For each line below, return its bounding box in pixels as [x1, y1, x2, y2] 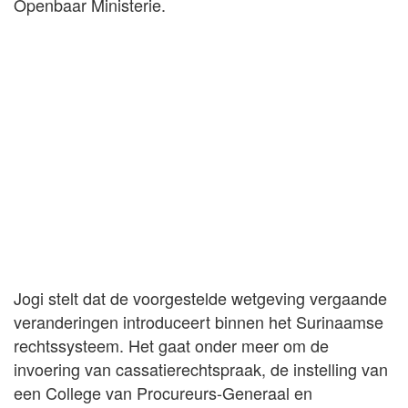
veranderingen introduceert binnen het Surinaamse [14, 309, 383, 333]
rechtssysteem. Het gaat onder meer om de [14, 332, 329, 357]
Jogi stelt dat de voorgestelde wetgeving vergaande [14, 285, 387, 310]
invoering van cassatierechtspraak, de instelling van [14, 356, 388, 381]
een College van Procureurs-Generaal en [14, 380, 312, 404]
